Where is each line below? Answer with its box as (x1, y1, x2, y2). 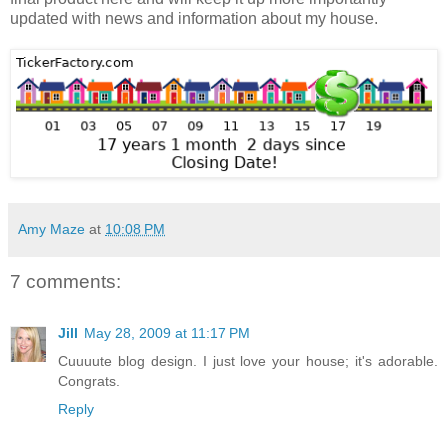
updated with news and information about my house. (10, 9, 378, 27)
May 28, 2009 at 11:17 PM (84, 325, 250, 342)
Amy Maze (18, 220, 85, 237)
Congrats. (58, 373, 120, 390)
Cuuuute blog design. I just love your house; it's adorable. (58, 353, 438, 370)
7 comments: (10, 270, 121, 292)
